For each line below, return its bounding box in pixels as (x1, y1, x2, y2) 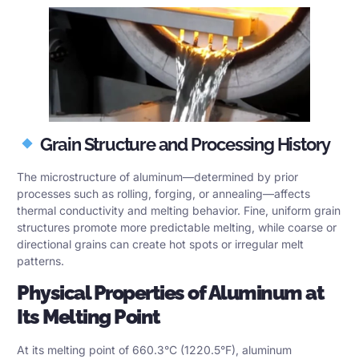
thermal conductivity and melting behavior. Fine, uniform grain (17, 203, 341, 217)
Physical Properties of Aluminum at (17, 280, 324, 305)
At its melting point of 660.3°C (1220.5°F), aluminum (17, 342, 292, 357)
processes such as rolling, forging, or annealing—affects (17, 186, 310, 200)
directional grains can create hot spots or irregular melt (17, 236, 304, 251)
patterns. (17, 253, 64, 268)
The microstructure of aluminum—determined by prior (17, 169, 298, 184)
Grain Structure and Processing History (37, 133, 331, 155)
